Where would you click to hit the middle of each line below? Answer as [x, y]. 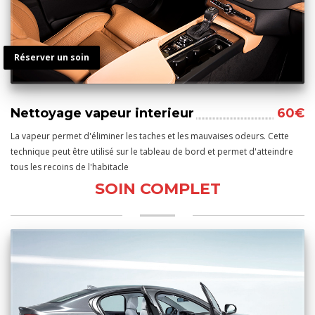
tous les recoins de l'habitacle [70, 167]
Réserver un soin [52, 58]
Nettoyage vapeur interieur [102, 114]
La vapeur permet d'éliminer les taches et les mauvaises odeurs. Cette [150, 136]
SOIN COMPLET [157, 189]
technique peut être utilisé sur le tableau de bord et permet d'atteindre [152, 152]
